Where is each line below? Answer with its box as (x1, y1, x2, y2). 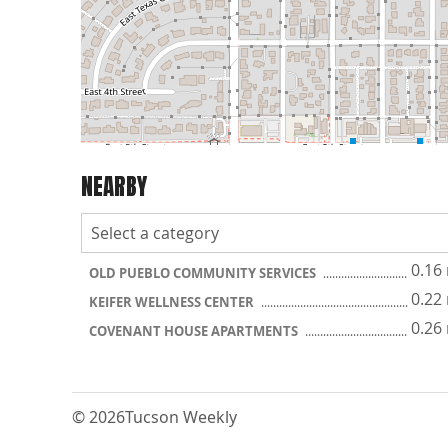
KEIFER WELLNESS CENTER (89, 293, 257, 311)
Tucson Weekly (125, 406, 237, 428)
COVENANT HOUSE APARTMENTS (89, 322, 301, 340)
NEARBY (81, 168, 147, 204)
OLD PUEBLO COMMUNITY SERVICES (89, 264, 319, 282)
